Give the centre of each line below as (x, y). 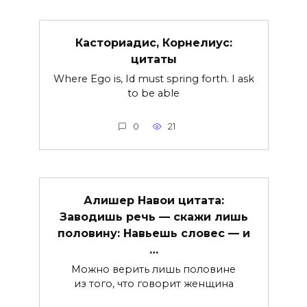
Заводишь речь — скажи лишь (153, 217)
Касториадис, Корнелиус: (153, 42)
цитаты (153, 59)
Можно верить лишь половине (153, 269)
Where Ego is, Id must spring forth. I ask (153, 78)
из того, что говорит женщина (153, 283)
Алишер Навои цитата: (153, 200)
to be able (153, 93)
